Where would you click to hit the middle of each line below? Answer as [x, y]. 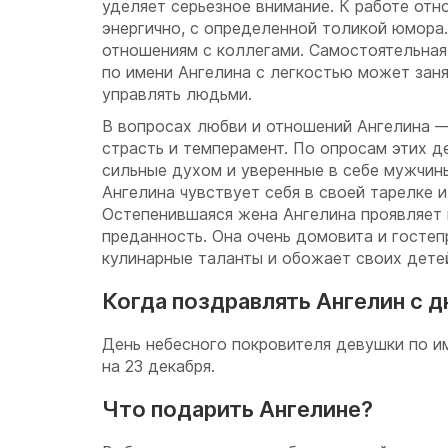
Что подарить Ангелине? [237, 409]
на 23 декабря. [161, 366]
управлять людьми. [177, 94]
